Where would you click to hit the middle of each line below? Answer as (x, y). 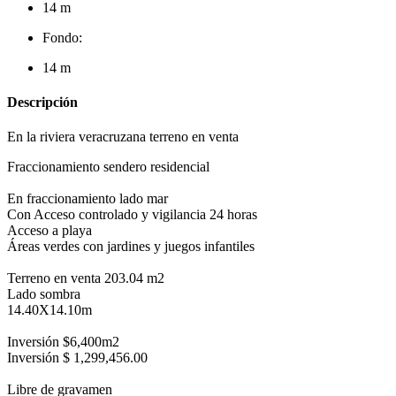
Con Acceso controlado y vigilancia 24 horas (132, 215)
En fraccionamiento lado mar (88, 199)
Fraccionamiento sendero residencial (108, 167)
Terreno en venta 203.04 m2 (86, 278)
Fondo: (62, 37)
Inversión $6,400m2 (63, 342)
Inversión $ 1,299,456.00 (77, 358)
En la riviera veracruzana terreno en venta (123, 137)
